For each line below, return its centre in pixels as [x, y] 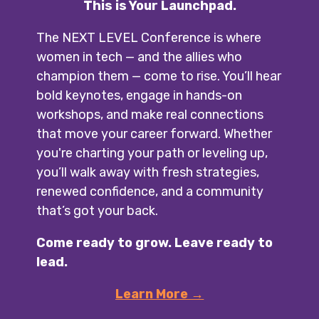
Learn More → [160, 294]
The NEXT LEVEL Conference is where [149, 37]
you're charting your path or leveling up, [152, 153]
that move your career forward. [130, 134]
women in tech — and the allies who [140, 57]
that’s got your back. [98, 210]
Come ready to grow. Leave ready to [155, 242]
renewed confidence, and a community [150, 191]
